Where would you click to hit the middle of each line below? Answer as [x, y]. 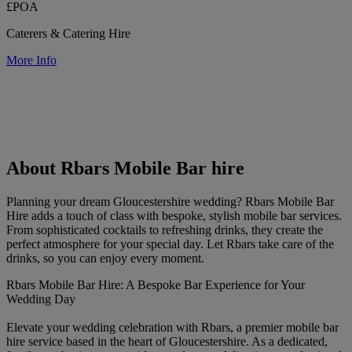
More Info [31, 60]
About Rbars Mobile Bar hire [125, 169]
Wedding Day [41, 299]
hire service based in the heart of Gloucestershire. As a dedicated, [167, 342]
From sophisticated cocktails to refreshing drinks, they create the [165, 230]
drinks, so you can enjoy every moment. [105, 258]
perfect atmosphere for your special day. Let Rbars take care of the [170, 244]
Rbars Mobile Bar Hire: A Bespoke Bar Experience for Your [156, 285]
